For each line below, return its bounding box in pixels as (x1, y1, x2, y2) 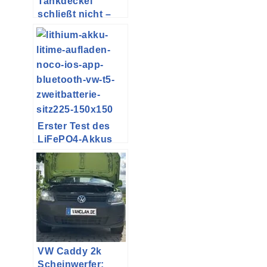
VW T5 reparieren (38, 48, 120, 59)
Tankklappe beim (38, 35, 119, 46)
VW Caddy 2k (38, 246, 102, 257)
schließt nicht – (38, 9, 111, 20)
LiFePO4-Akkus (38, 134, 113, 145)
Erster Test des (38, 121, 110, 132)
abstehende (38, 22, 94, 33)
